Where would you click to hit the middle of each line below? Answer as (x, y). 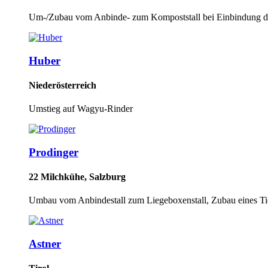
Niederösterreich (63, 85)
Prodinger (54, 152)
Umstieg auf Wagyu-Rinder (81, 109)
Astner (45, 244)
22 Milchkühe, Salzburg (77, 177)
